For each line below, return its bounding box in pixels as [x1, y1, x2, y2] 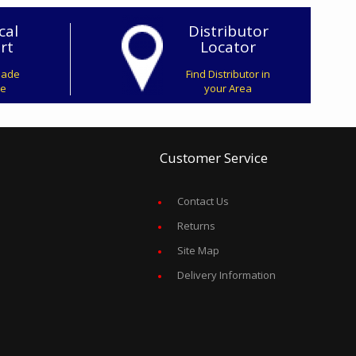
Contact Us [176, 193, 229, 208]
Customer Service [159, 148, 268, 167]
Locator [200, 36, 257, 57]
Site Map [176, 242, 219, 257]
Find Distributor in [186, 66, 271, 81]
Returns [176, 218, 215, 233]
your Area [204, 80, 253, 95]
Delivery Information [176, 267, 276, 282]
